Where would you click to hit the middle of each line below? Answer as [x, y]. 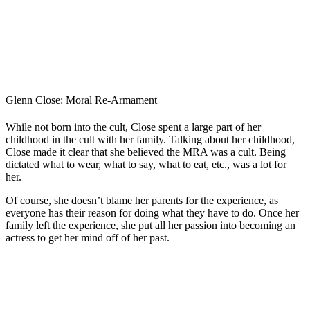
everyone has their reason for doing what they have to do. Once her [152, 213]
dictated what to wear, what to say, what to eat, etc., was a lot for [146, 165]
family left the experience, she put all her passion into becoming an [151, 226]
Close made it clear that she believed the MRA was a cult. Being [146, 152]
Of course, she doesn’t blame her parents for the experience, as [142, 201]
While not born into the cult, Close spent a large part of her [133, 127]
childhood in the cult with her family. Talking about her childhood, [150, 140]
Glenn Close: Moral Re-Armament [81, 100]
